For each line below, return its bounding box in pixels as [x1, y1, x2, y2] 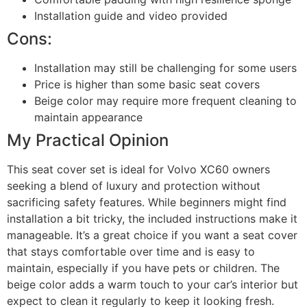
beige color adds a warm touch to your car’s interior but [7, 278, 298, 292]
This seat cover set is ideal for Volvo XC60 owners [7, 162, 270, 177]
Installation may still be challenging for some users [34, 61, 297, 75]
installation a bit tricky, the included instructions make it [7, 212, 297, 226]
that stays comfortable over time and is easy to [7, 245, 255, 259]
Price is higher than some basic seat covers [34, 77, 260, 92]
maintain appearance [34, 110, 143, 125]
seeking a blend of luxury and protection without [7, 179, 260, 193]
